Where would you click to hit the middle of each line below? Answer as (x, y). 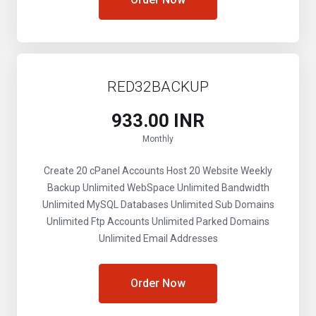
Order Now (158, 283)
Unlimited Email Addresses (158, 238)
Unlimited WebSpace (127, 188)
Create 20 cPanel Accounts (104, 171)
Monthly (158, 139)
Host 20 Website (201, 171)
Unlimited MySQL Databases (105, 205)
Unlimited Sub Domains (221, 205)
